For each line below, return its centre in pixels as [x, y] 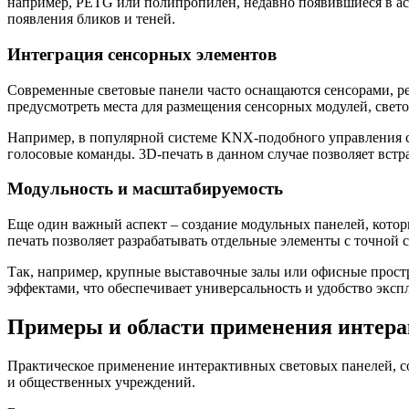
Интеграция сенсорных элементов [142, 55]
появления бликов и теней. [91, 19]
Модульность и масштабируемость [145, 189]
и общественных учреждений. [101, 382]
